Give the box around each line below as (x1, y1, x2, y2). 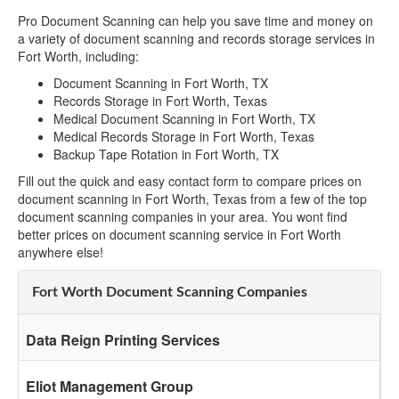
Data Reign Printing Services (26, 330, 220, 351)
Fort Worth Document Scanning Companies (32, 285, 307, 300)
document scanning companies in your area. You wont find (18, 208, 347, 226)
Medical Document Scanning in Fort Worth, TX (53, 110, 315, 128)
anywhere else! (18, 243, 103, 262)
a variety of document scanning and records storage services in (18, 29, 375, 48)
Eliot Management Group (26, 376, 193, 397)
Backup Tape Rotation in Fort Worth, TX (53, 145, 279, 164)
